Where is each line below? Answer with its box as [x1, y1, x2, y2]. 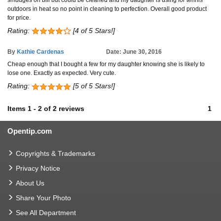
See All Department [16, 208, 76, 217]
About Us [16, 179, 44, 187]
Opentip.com [7, 126, 52, 135]
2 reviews [53, 104, 84, 112]
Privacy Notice [16, 164, 60, 172]
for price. [7, 14, 31, 22]
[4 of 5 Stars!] [71, 27, 115, 35]
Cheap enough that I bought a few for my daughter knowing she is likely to [7, 61, 205, 68]
